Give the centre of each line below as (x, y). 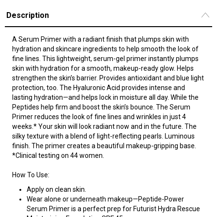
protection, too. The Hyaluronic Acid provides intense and (99, 88)
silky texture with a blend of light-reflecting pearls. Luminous (103, 136)
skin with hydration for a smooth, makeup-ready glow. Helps (103, 68)
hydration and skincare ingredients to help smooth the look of (105, 49)
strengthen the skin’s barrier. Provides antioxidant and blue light (108, 78)
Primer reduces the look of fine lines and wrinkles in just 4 (99, 117)
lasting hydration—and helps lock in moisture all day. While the (105, 97)
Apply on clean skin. (56, 189)
